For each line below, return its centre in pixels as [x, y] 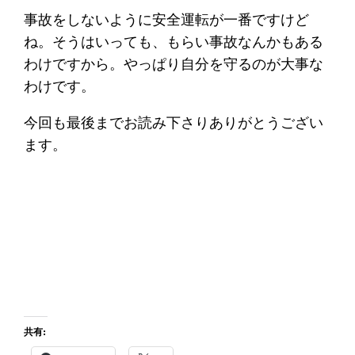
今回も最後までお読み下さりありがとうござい [174, 122]
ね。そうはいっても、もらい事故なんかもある [174, 41]
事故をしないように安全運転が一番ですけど [167, 19]
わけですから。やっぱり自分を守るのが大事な [174, 63]
